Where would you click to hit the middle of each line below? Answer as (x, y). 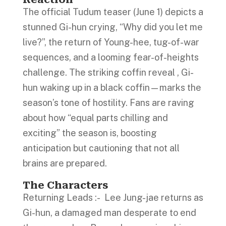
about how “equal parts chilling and (95, 118)
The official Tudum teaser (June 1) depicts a (113, 12)
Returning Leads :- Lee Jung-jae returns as (113, 197)
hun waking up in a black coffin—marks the (112, 87)
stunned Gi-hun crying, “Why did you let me (112, 27)
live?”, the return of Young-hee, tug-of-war (111, 42)
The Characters (66, 185)
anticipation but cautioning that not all (101, 148)
